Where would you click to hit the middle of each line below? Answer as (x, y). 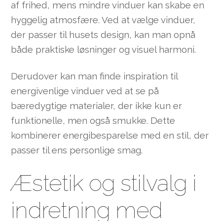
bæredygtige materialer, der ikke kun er (97, 106)
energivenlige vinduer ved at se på (85, 91)
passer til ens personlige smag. (77, 150)
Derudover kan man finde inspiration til (94, 76)
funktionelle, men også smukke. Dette (93, 121)
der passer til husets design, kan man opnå (103, 35)
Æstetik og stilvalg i (104, 183)
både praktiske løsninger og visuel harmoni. (104, 49)
